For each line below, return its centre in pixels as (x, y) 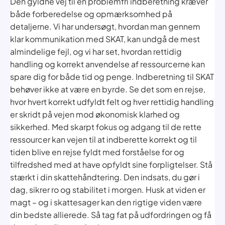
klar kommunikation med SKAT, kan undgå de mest (105, 39)
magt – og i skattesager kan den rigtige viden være (106, 202)
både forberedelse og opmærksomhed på (91, 14)
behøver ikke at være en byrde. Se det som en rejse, (108, 89)
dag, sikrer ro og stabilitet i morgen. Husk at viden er (108, 189)
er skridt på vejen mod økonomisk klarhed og (95, 114)
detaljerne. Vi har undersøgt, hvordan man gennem (105, 26)
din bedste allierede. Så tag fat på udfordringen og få (111, 214)
